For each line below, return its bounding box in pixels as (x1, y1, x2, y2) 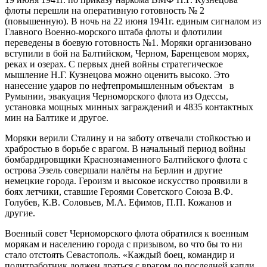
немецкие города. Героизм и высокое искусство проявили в (5, 175, 248, 186)
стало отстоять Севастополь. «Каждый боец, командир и (5, 249, 235, 260)
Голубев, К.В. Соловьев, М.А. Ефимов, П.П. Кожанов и (5, 197, 232, 207)
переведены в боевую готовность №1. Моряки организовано (5, 37, 252, 48)
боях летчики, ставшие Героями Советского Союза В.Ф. (5, 186, 233, 197)
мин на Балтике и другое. (5, 112, 108, 123)
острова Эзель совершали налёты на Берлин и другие (5, 164, 222, 175)
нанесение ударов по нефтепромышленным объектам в (5, 80, 234, 91)
